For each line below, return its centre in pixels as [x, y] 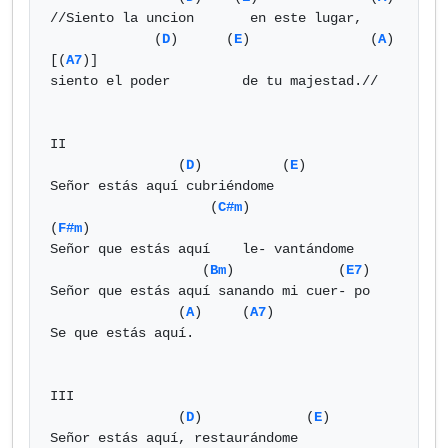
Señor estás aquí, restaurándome [178, 438]
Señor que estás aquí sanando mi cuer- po [210, 291]
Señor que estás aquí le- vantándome [134, 249]
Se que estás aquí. [126, 333]
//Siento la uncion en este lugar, [210, 18]
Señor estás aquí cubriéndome [166, 186]
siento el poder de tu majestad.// [214, 81]
